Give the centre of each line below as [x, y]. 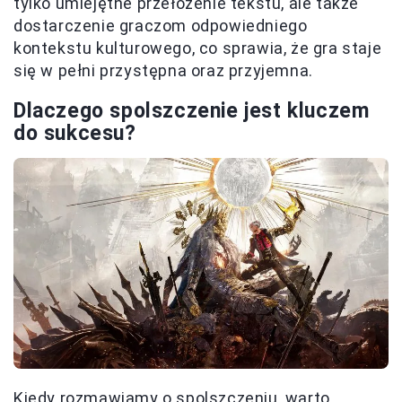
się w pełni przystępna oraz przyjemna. [163, 71]
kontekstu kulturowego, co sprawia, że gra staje [198, 48]
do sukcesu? [75, 134]
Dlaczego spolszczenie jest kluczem [192, 111]
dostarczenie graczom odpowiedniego [161, 26]
